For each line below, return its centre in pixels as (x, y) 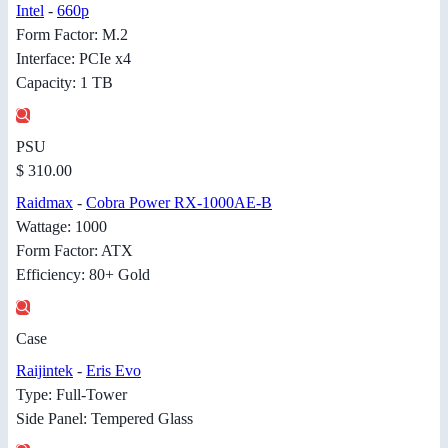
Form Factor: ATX (74, 251)
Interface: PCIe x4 (73, 59)
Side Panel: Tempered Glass (104, 419)
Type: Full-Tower (71, 395)
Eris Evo (113, 371)
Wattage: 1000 (61, 227)
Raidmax (44, 203)
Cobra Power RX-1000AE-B (179, 203)
